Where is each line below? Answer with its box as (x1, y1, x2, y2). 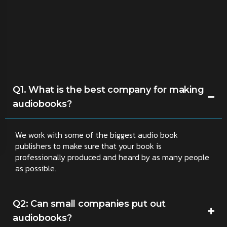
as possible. (15, 162, 56, 175)
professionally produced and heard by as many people (15, 151, 209, 164)
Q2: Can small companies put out (13, 198, 166, 210)
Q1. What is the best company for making (13, 84, 204, 96)
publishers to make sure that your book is (15, 140, 162, 153)
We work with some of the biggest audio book (15, 129, 178, 141)
